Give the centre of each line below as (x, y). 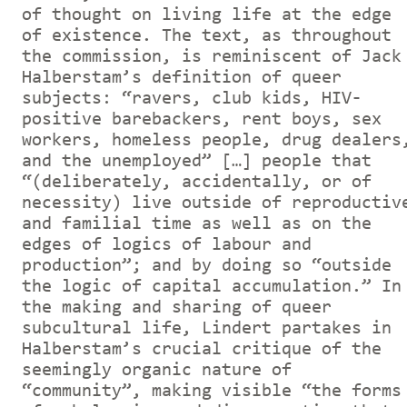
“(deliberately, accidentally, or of (197, 182)
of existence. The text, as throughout (207, 36)
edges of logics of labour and (167, 245)
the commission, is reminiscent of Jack (212, 57)
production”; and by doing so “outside (207, 266)
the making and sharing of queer (177, 308)
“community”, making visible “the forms (212, 391)
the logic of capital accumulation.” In (212, 287)
